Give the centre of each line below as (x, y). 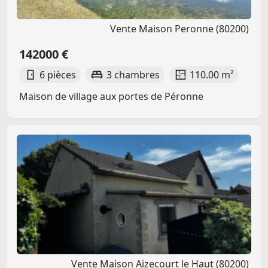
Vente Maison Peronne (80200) (179, 28)
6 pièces (58, 74)
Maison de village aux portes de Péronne (111, 96)
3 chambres (133, 74)
